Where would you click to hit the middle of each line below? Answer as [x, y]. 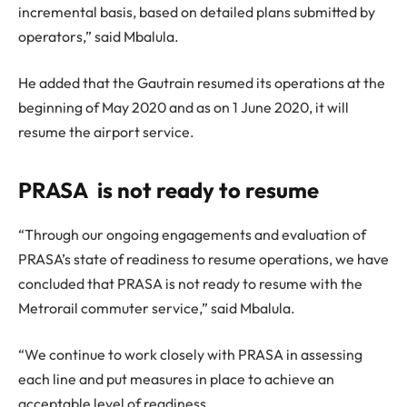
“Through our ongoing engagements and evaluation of [192, 234]
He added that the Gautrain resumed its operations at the [202, 83]
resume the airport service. [106, 132]
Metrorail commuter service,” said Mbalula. [157, 308]
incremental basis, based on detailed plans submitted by [197, 11]
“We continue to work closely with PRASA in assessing [190, 355]
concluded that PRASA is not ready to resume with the [190, 283]
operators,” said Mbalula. [99, 36]
